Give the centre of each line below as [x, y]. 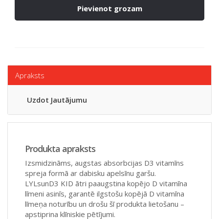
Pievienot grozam [109, 9]
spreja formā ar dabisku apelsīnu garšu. [90, 173]
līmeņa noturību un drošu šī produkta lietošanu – [105, 204]
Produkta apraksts [60, 148]
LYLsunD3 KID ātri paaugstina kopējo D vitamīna [106, 183]
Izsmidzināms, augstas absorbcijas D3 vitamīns [104, 163]
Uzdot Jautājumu [57, 99]
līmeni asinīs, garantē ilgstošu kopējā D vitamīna [105, 193]
